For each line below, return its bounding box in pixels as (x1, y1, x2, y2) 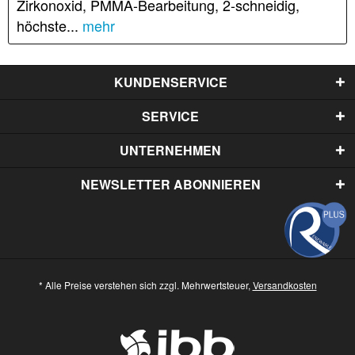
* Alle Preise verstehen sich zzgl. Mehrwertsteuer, (38, 277, 253, 292)
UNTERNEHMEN (120, 141, 221, 160)
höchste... (17, 15, 78, 36)
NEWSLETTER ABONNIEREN (80, 175, 261, 194)
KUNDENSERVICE (113, 73, 227, 92)
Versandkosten (252, 277, 317, 292)
